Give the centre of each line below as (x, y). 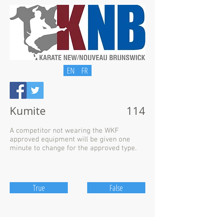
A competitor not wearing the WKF (64, 131)
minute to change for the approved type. (73, 148)
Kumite (28, 111)
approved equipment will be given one (70, 139)
